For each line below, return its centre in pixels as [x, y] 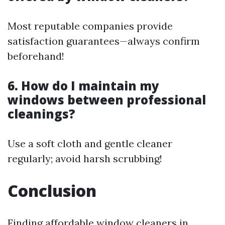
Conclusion [52, 191]
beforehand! [36, 56]
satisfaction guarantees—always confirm [104, 41]
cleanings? [41, 114]
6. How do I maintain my [83, 86]
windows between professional [107, 100]
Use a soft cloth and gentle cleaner [90, 143]
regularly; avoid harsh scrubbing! [85, 158]
